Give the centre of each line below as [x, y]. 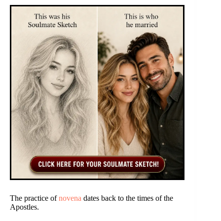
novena [70, 198]
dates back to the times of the [127, 198]
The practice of [34, 198]
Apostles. [24, 207]
